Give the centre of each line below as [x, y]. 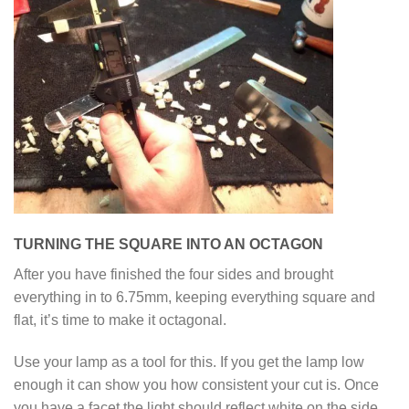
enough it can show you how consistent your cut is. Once [196, 384]
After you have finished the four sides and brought [173, 273]
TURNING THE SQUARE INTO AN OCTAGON [168, 243]
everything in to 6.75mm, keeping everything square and [194, 296]
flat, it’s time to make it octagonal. [120, 319]
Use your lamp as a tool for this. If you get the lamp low [189, 361]
